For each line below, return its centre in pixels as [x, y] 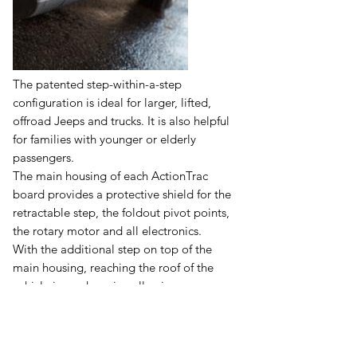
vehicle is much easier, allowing [95, 285]
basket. [31, 322]
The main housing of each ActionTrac [110, 175]
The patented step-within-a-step [97, 84]
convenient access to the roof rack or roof [121, 304]
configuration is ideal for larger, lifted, [112, 102]
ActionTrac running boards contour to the [122, 340]
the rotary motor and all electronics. [107, 230]
